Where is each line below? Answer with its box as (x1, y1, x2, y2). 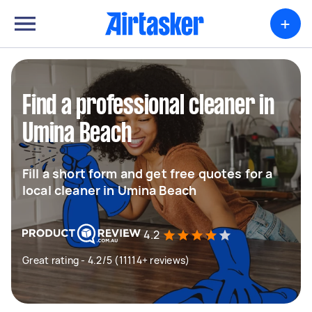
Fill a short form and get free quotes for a (22, 165, 273, 182)
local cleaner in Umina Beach (22, 182, 197, 198)
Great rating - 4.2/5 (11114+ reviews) (22, 253, 190, 267)
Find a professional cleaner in (22, 94, 274, 119)
